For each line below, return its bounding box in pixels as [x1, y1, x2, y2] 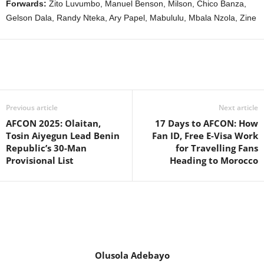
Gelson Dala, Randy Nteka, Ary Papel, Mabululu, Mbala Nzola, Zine [6, 12, 256, 22]
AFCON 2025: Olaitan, [6, 117, 101, 129]
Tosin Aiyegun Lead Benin [6, 129, 120, 141]
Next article [219, 102, 258, 113]
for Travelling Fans [176, 141, 258, 154]
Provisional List [6, 154, 74, 166]
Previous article [6, 102, 58, 113]
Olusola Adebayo [94, 249, 170, 261]
